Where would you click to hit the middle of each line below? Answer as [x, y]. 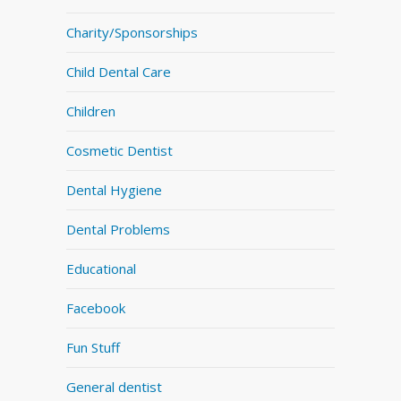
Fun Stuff [93, 347]
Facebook [96, 307]
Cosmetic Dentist [119, 150]
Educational [101, 268]
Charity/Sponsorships [132, 32]
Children [91, 111]
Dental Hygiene [114, 189]
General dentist [114, 386]
